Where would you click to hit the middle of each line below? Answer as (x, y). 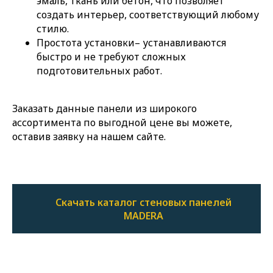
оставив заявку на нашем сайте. (89, 136)
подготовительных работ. (99, 70)
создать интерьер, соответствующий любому (148, 14)
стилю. (53, 28)
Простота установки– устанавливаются (131, 42)
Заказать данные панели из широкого (105, 108)
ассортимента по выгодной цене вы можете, (122, 122)
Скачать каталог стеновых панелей (143, 202)
